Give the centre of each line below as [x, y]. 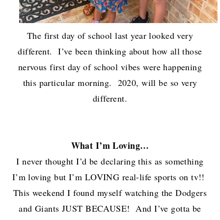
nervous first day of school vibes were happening [110, 67]
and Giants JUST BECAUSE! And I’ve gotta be [110, 208]
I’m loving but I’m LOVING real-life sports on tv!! [110, 177]
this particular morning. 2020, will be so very [110, 82]
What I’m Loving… [110, 145]
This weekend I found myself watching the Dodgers [110, 192]
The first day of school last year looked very [110, 35]
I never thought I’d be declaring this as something [110, 161]
